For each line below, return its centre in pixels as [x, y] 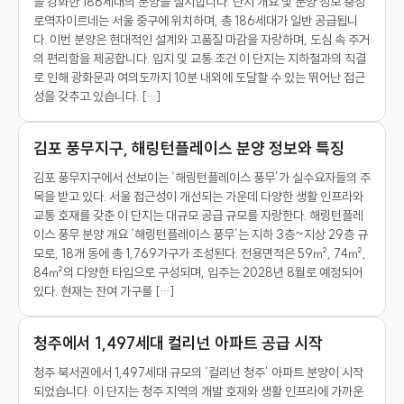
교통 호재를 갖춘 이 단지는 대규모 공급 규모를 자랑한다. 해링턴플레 [198, 216]
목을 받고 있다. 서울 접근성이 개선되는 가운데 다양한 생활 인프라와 [198, 197]
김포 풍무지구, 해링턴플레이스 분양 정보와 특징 [189, 148]
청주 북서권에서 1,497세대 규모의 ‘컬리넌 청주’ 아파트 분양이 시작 [198, 372]
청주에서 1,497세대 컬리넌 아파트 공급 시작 [178, 343]
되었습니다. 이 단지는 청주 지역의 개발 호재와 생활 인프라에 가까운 [198, 391]
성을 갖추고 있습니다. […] [97, 96]
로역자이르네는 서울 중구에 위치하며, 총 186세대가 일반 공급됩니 [196, 21]
